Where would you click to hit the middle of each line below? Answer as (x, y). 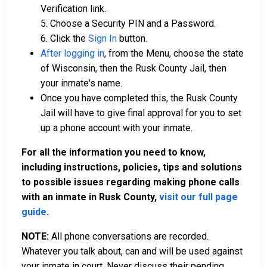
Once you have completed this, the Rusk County (139, 98)
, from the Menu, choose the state (174, 53)
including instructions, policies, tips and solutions (132, 167)
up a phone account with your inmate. (117, 128)
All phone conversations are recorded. (129, 236)
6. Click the (64, 38)
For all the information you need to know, (114, 152)
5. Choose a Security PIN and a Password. (128, 23)
